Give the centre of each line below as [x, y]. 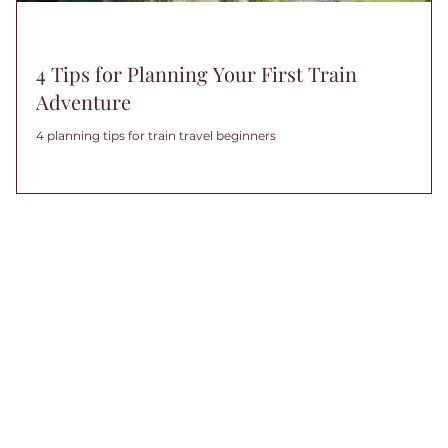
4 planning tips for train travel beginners [156, 135]
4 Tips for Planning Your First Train [196, 73]
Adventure [83, 101]
